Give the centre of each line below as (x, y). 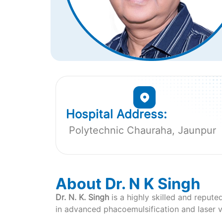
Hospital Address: (116, 114)
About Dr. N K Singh (128, 184)
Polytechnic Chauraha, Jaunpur (141, 130)
